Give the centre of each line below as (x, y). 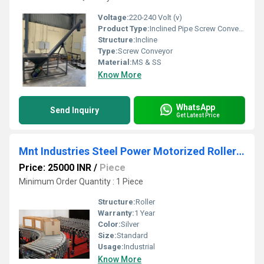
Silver (130, 224)
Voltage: (113, 17)
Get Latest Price (198, 115)
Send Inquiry (75, 110)
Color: (109, 224)
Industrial (139, 247)
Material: (115, 62)
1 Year (145, 213)
